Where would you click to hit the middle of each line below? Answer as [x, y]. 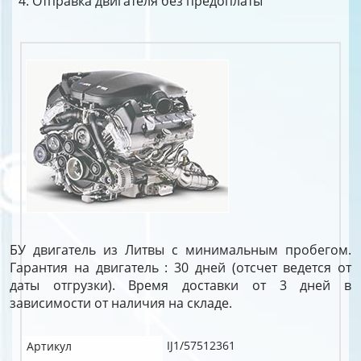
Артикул [49, 346]
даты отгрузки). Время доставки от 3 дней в [180, 285]
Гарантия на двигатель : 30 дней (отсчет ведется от [180, 268]
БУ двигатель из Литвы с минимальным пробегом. [180, 250]
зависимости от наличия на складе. [121, 303]
